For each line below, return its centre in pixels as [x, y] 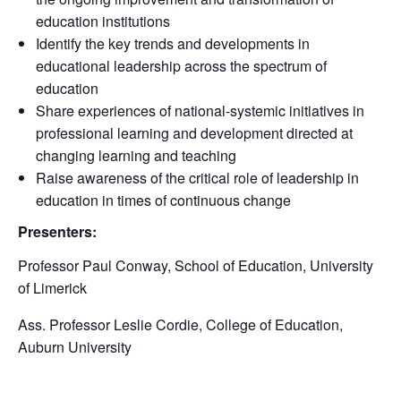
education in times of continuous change [163, 200]
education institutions [103, 21]
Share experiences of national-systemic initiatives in [200, 111]
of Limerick [52, 288]
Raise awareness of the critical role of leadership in [197, 178]
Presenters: [57, 231]
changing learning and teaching [136, 155]
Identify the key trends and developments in [173, 43]
